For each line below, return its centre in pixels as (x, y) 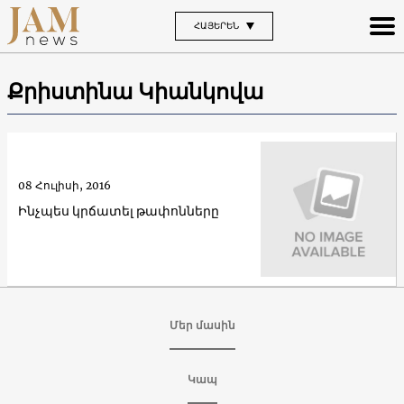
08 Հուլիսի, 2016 (64, 185)
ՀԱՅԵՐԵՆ (216, 25)
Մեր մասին (202, 325)
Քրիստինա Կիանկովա (135, 91)
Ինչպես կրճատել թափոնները (119, 211)
